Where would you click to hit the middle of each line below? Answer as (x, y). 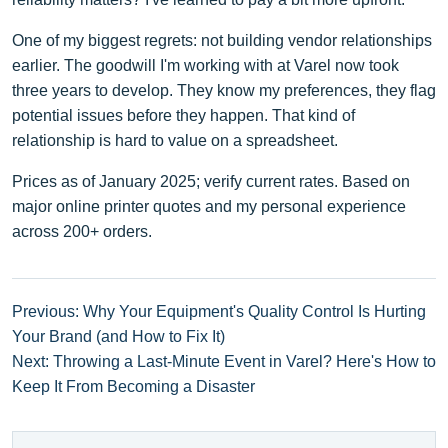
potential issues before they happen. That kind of (183, 115)
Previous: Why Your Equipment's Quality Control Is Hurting (219, 311)
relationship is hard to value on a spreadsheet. (175, 140)
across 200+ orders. (82, 231)
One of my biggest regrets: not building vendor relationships (222, 40)
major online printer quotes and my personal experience (209, 206)
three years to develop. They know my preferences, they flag (224, 90)
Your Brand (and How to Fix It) (118, 336)
